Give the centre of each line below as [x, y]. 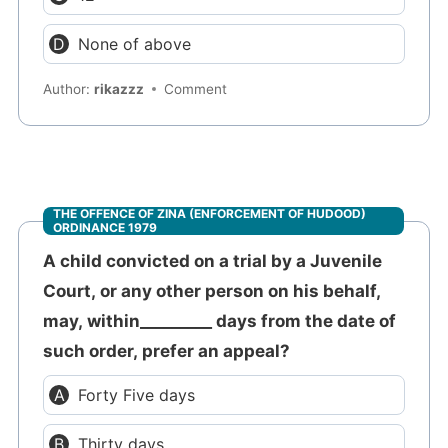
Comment [196, 89]
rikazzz [119, 89]
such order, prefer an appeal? [167, 350]
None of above [135, 43]
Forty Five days [137, 394]
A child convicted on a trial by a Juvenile [213, 260]
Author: [69, 89]
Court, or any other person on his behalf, [212, 290]
